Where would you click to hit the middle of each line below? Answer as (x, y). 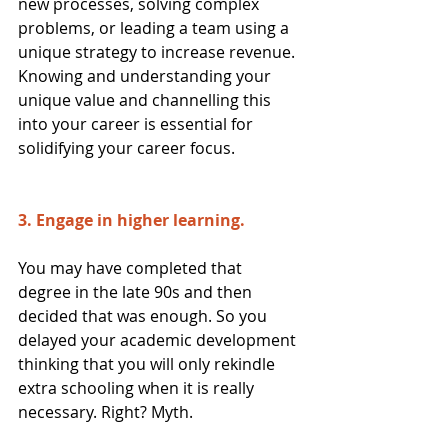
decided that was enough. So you (144, 315)
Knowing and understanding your (146, 75)
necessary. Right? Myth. (105, 411)
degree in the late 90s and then (137, 291)
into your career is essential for (137, 123)
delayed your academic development (159, 339)
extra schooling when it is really (138, 387)
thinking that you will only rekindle (148, 363)
